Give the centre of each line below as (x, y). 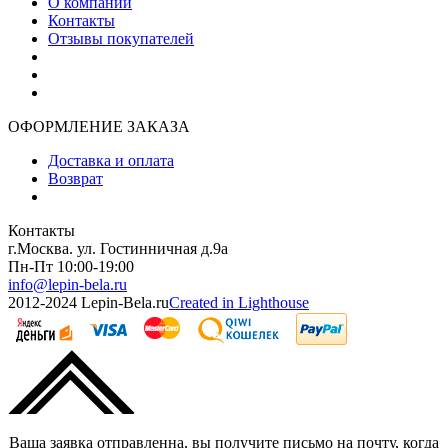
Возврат (75, 179)
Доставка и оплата (111, 161)
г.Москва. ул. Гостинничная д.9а (118, 249)
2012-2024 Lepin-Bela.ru (88, 303)
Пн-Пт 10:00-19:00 (71, 267)
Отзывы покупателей (121, 39)
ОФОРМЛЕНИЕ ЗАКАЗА (99, 127)
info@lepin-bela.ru (67, 285)
